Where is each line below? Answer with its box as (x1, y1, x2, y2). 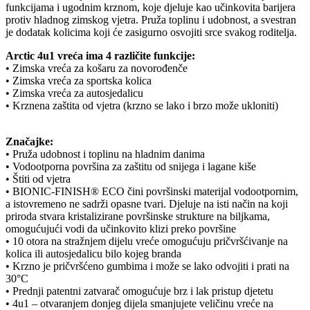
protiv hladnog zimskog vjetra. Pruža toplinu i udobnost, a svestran (6, 14, 296, 26)
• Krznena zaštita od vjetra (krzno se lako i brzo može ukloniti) (6, 100, 278, 112)
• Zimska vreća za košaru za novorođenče (6, 62, 188, 75)
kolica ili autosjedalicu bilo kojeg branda (6, 248, 181, 260)
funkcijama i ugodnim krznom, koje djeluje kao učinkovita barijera (6, 1, 295, 14)
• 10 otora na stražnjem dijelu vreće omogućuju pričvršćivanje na (6, 235, 288, 248)
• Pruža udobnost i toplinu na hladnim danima (6, 148, 205, 161)
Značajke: (6, 136, 53, 148)
